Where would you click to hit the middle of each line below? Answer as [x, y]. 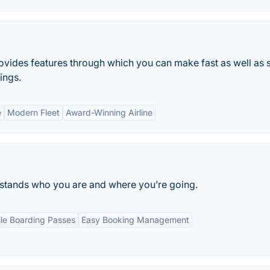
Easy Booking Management [135, 220]
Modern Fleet [33, 112]
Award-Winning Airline [109, 112]
